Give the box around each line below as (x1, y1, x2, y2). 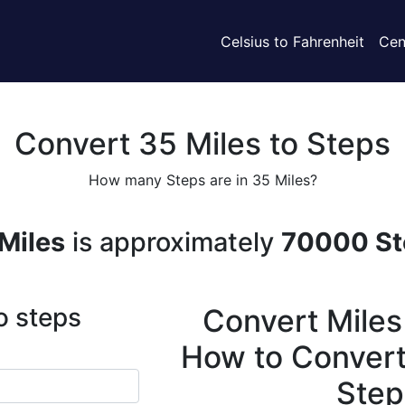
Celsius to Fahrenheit (221, 32, 364, 51)
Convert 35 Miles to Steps (14, 125, 391, 162)
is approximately (65, 226, 281, 258)
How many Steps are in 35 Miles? (88, 171, 317, 189)
